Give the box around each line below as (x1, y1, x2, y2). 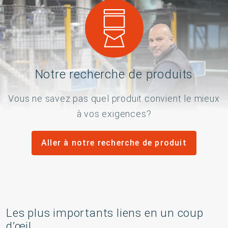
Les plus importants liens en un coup (6, 206, 204, 219)
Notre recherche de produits (35, 67, 193, 81)
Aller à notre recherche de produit (41, 138, 187, 148)
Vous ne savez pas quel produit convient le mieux (8, 93, 220, 104)
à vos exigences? (76, 108, 152, 119)
